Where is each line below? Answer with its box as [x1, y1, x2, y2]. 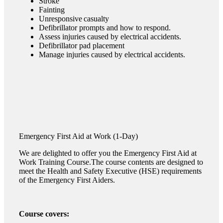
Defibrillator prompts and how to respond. [39, 23, 171, 32]
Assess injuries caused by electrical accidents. [39, 32, 181, 41]
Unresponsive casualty [39, 14, 109, 23]
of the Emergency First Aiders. [19, 175, 115, 184]
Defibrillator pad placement [39, 41, 124, 50]
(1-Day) [113, 131, 138, 140]
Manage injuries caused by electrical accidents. [39, 50, 185, 59]
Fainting [39, 5, 65, 14]
